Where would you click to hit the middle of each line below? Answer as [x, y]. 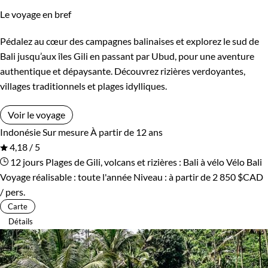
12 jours [26, 162]
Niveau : [151, 176]
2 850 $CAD [238, 176]
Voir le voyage [36, 114]
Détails [21, 221]
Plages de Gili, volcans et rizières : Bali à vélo [135, 162]
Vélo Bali [244, 162]
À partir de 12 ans [127, 132]
